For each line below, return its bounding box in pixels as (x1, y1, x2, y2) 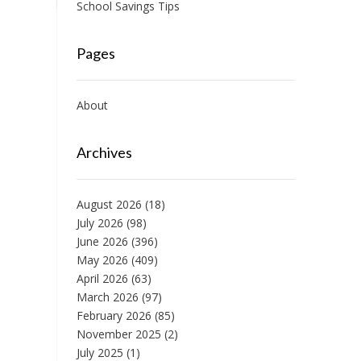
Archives (76, 143, 132, 162)
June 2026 (76, 234, 128, 250)
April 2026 (76, 271, 128, 287)
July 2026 (76, 215, 123, 231)
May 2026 (76, 252, 128, 268)
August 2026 (76, 197, 142, 213)
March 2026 (76, 289, 139, 305)
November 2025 (76, 326, 161, 342)
